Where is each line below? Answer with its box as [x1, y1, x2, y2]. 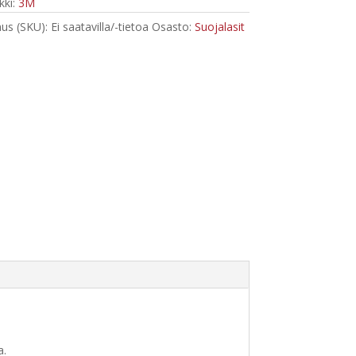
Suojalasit [194, 18, 245, 34]
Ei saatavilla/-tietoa [50, 18, 149, 34]
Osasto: [151, 18, 195, 34]
